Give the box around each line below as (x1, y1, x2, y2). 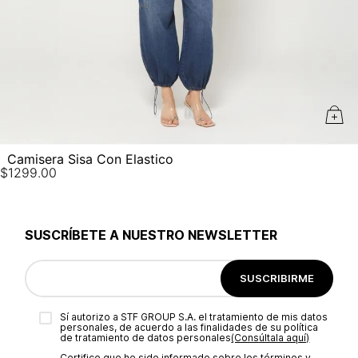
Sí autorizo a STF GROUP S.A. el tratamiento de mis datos (60, 311, 328, 323)
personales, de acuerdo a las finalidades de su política (60, 321, 319, 333)
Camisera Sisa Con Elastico (7, 150, 173, 167)
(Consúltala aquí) (231, 332, 310, 344)
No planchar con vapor (63, 25, 157, 37)
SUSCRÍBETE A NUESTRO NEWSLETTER (25, 227, 278, 243)
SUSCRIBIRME (239, 271, 314, 284)
